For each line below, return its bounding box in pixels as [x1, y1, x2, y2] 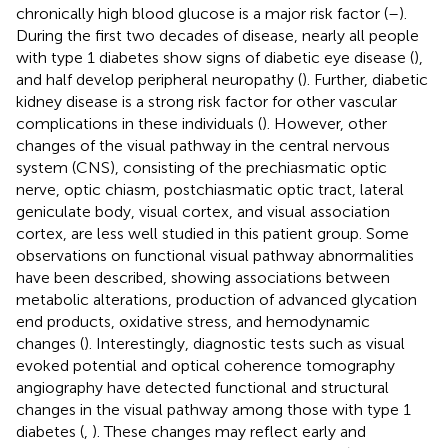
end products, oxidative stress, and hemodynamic [16, 311, 370, 331]
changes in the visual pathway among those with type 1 [16, 399, 411, 419]
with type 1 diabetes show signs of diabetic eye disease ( [16, 47, 414, 67]
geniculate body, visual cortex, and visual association [16, 201, 390, 221]
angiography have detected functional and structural [16, 377, 389, 397]
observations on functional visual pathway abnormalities [16, 245, 414, 265]
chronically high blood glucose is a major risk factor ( [16, 3, 388, 23]
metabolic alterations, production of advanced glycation [16, 289, 417, 309]
